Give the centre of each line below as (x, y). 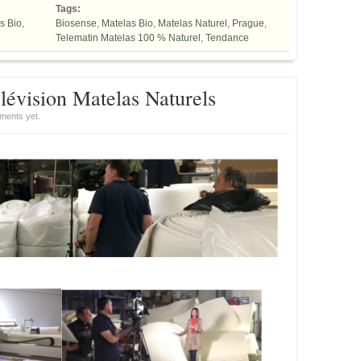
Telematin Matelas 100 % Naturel (128, 38)
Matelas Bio (127, 23)
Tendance (227, 38)
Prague (248, 23)
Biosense (76, 23)
